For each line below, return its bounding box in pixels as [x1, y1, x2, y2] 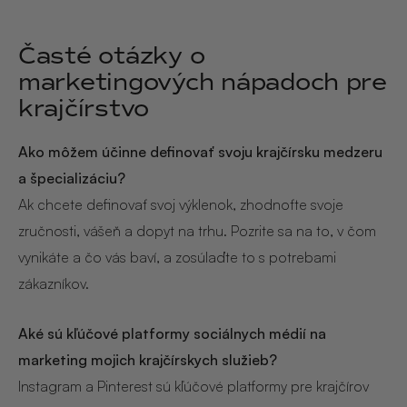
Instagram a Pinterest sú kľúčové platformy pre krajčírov [18, 376, 369, 395]
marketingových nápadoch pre [18, 66, 387, 96]
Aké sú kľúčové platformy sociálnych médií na [18, 323, 326, 342]
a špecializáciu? [18, 169, 125, 188]
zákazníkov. [18, 274, 89, 293]
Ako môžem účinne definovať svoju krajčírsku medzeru [18, 143, 382, 162]
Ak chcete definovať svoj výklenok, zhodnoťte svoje [18, 195, 343, 214]
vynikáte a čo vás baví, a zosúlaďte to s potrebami [18, 248, 336, 267]
